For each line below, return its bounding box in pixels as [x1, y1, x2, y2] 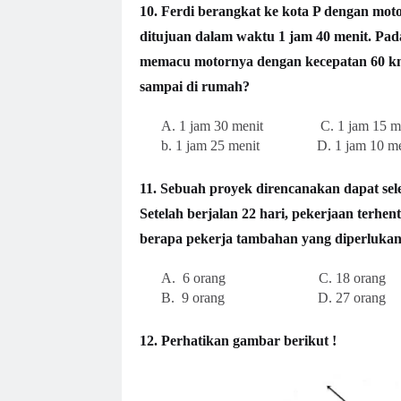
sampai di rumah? [139, 78, 250, 94]
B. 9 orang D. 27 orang [139, 289, 386, 305]
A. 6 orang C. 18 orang [160, 269, 386, 286]
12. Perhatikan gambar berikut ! [139, 332, 337, 348]
